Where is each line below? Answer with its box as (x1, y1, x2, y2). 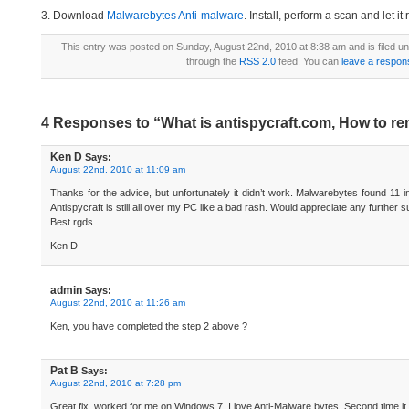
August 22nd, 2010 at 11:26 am (50, 298, 185, 308)
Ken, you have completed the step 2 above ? (50, 320, 247, 331)
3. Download (41, 9, 107, 22)
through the (185, 56, 239, 67)
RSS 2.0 (238, 56, 276, 67)
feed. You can (275, 56, 341, 67)
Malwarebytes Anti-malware (107, 9, 244, 22)
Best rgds (50, 216, 93, 227)
